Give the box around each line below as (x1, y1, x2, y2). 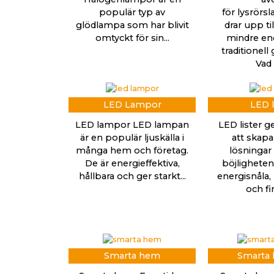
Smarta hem (104, 250, 160, 262)
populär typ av (99, 7, 165, 18)
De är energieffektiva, (84, 158, 180, 169)
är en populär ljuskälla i (80, 132, 184, 144)
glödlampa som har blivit (75, 20, 189, 31)
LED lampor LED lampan (75, 119, 189, 131)
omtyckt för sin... (95, 32, 169, 44)
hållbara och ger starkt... (78, 171, 186, 182)
